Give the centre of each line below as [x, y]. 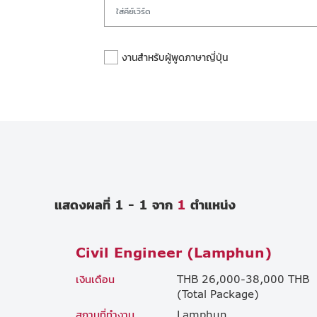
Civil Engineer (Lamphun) [174, 252]
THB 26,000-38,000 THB [243, 278]
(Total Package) [218, 293]
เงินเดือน [95, 278]
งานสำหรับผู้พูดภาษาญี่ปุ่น [175, 57]
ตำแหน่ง [211, 204]
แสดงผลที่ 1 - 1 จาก [116, 204]
